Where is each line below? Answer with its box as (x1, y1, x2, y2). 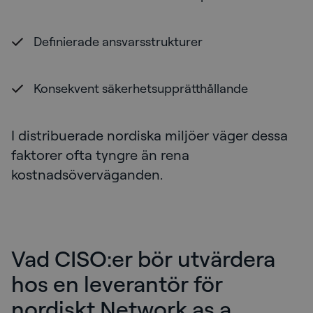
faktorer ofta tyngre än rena (11, 146, 189, 164)
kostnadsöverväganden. (11, 166, 163, 184)
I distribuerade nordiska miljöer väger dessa (11, 126, 288, 145)
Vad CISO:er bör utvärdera (11, 244, 275, 273)
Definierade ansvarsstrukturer (34, 34, 203, 50)
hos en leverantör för (11, 269, 223, 298)
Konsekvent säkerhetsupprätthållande (34, 80, 248, 96)
